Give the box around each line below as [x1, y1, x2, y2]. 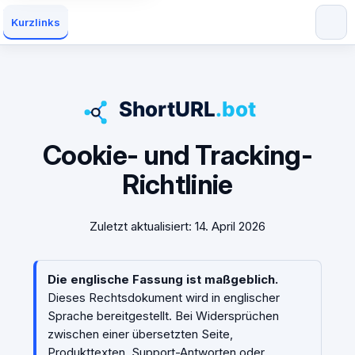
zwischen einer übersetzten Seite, [47, 326, 233, 342]
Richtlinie [122, 168, 233, 200]
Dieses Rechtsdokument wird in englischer [47, 289, 280, 305]
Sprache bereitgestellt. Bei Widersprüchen [47, 307, 279, 323]
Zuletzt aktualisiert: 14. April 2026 [90, 218, 265, 234]
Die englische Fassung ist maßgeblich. [47, 271, 278, 287]
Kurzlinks [11, 16, 60, 29]
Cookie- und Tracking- [43, 139, 312, 171]
